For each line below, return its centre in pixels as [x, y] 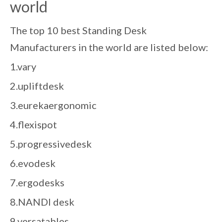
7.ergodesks [37, 182]
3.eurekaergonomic [53, 105]
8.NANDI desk [42, 202]
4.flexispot [33, 124]
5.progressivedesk [51, 144]
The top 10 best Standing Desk [78, 30]
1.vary [23, 66]
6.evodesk [33, 163]
